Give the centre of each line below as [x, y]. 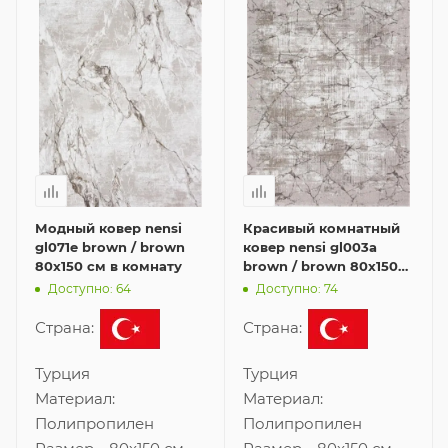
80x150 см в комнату [108, 266]
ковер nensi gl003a [310, 247]
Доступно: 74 [297, 288]
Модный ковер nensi [108, 228]
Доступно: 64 [89, 288]
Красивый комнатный [321, 228]
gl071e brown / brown [110, 247]
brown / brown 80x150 [320, 266]
